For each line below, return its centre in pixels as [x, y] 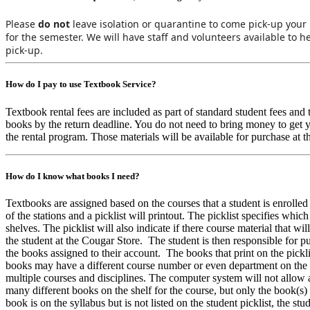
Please [20, 24]
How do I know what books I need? [73, 176]
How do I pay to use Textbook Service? [81, 84]
